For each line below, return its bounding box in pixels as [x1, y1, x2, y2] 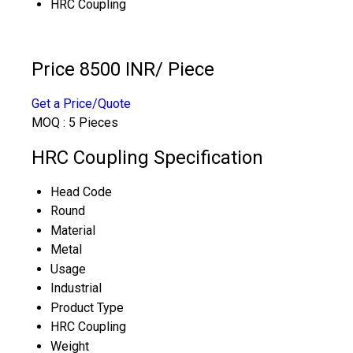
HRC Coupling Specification [32, 146, 263, 169]
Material [50, 222, 95, 238]
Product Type [50, 299, 124, 315]
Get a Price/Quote [32, 95, 131, 111]
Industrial [50, 280, 102, 295]
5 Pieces [69, 114, 118, 130]
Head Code [50, 184, 112, 199]
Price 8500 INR [32, 58, 155, 80]
